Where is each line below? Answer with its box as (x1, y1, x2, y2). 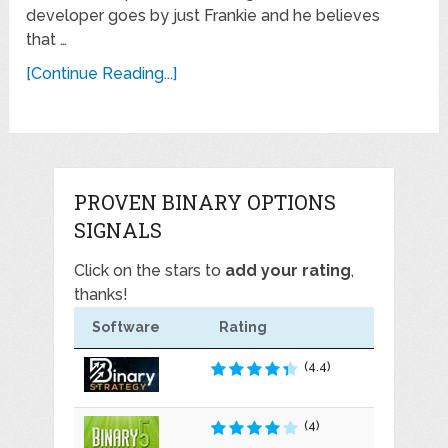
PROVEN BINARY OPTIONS (73, 189, 336, 216)
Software (91, 319, 160, 336)
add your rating (224, 261, 351, 281)
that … (26, 30, 68, 50)
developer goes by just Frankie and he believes (26, 6, 381, 26)
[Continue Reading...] (26, 64, 178, 84)
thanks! (73, 285, 128, 305)
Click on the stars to (73, 261, 225, 281)
